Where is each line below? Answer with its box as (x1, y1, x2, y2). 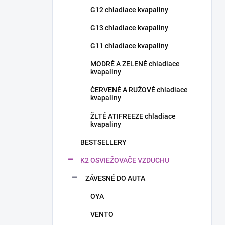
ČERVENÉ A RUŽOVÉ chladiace (90, 86, 188, 94)
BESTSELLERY (80, 138, 127, 146)
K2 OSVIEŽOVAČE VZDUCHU (80, 156, 169, 164)
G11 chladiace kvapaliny (90, 42, 168, 50)
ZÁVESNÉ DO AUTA (85, 174, 145, 182)
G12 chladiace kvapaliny (90, 6, 168, 14)
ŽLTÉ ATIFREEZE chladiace (90, 112, 176, 120)
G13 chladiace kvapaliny (90, 24, 168, 32)
